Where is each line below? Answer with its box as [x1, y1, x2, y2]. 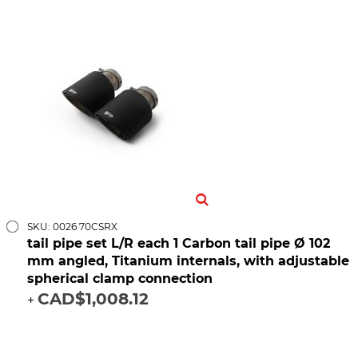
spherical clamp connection [27, 271, 213, 287]
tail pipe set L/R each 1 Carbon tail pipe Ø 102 [27, 236, 330, 252]
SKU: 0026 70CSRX [27, 221, 117, 233]
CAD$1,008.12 [38, 289, 149, 309]
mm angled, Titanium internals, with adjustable [27, 253, 349, 269]
